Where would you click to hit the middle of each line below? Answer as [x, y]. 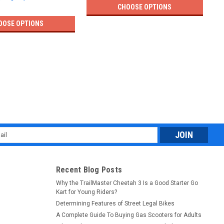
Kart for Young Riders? [86, 192]
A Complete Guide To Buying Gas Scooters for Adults [128, 215]
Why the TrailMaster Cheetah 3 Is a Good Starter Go [127, 183]
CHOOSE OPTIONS [145, 7]
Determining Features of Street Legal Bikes [115, 203]
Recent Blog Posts [89, 169]
